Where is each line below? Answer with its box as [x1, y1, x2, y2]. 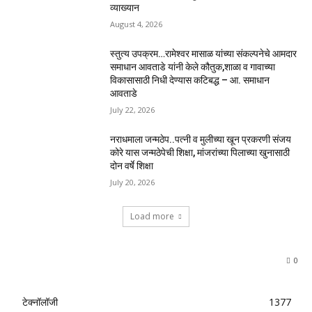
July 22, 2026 [110, 104, 155, 115]
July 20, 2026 [110, 176, 155, 187]
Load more [130, 210, 174, 223]
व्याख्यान [110, 1, 140, 13]
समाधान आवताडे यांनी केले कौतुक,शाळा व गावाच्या [110, 61, 276, 72]
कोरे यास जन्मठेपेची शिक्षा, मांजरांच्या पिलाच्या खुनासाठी [110, 146, 290, 158]
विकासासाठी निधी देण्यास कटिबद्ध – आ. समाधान [110, 74, 270, 86]
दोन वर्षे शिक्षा [110, 159, 154, 171]
